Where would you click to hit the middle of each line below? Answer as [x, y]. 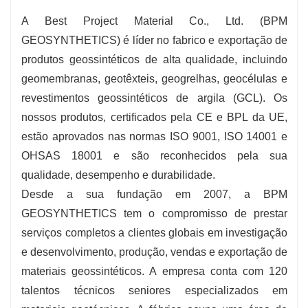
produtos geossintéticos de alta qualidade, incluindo [155, 59]
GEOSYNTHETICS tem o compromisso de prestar [155, 213]
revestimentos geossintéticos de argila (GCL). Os [155, 98]
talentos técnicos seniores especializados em [155, 290]
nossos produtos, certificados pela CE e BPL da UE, [155, 117]
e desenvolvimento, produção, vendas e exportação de [155, 252]
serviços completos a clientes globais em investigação [155, 232]
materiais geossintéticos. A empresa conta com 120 [155, 271]
